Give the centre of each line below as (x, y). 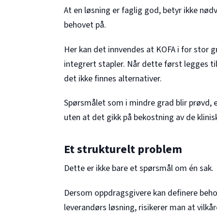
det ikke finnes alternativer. (113, 78)
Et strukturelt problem (123, 149)
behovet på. (85, 25)
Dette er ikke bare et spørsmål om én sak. (139, 169)
